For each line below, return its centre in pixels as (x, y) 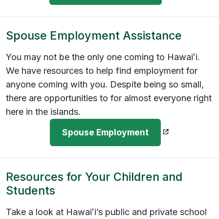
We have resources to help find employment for (102, 70)
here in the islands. (43, 111)
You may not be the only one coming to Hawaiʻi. (103, 57)
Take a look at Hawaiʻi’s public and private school (106, 212)
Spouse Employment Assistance (94, 35)
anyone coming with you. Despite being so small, (105, 84)
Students (31, 190)
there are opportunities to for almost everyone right (109, 98)
